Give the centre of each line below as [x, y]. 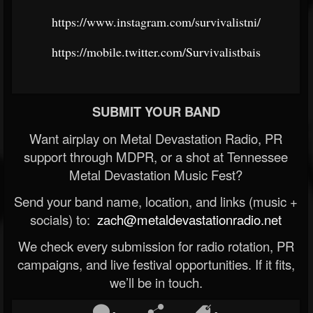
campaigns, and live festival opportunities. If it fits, [156, 264]
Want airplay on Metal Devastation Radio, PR [156, 138]
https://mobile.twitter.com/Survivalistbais [156, 52]
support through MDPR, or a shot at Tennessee [156, 156]
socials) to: [62, 219]
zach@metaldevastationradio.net [188, 219]
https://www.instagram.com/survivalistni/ [156, 22]
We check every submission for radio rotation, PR [156, 246]
